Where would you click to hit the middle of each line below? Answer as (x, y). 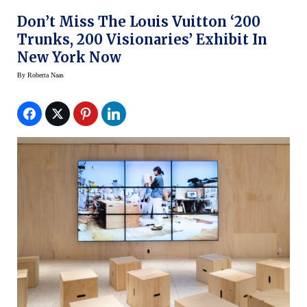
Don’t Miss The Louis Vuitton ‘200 (139, 21)
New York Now (69, 57)
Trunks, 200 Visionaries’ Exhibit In (142, 39)
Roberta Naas (46, 75)
